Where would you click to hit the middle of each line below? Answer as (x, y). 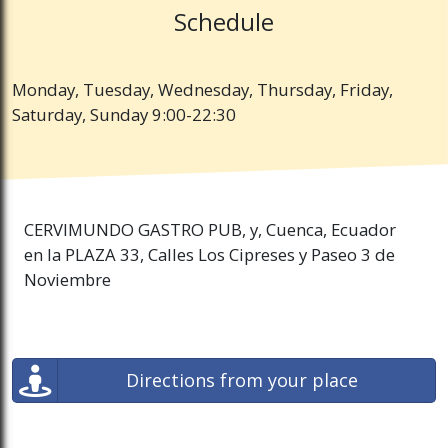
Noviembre (67, 280)
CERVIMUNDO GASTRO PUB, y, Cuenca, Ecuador (210, 230)
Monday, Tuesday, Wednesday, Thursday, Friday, (202, 90)
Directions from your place (242, 380)
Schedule (224, 22)
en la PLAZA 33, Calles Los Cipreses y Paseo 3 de (209, 255)
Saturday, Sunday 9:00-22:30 (124, 115)
